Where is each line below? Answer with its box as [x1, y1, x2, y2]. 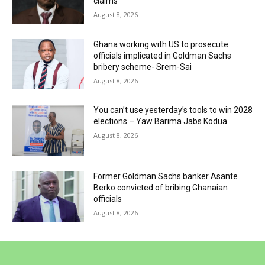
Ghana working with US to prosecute [93, 39, 229, 49]
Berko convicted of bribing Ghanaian [93, 183, 228, 193]
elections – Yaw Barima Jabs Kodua [93, 117, 228, 127]
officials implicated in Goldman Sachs [93, 50, 232, 60]
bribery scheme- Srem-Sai [93, 62, 192, 72]
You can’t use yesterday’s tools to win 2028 [93, 105, 253, 115]
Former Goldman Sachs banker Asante [93, 172, 238, 182]
